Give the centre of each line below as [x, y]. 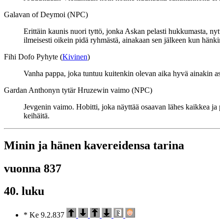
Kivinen [75, 56]
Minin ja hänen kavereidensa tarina [94, 145]
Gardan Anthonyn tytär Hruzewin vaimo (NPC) [78, 90]
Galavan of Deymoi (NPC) [46, 14]
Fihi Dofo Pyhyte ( [33, 56]
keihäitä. [37, 115]
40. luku [24, 191]
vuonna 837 [33, 168]
